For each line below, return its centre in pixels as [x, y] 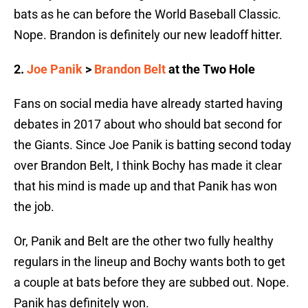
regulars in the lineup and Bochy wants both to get [150, 262]
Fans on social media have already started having [148, 104]
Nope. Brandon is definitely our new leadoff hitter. [148, 35]
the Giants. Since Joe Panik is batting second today [153, 145]
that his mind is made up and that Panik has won [145, 186]
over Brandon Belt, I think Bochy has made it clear [148, 166]
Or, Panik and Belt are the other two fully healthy [144, 241]
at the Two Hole [210, 69]
